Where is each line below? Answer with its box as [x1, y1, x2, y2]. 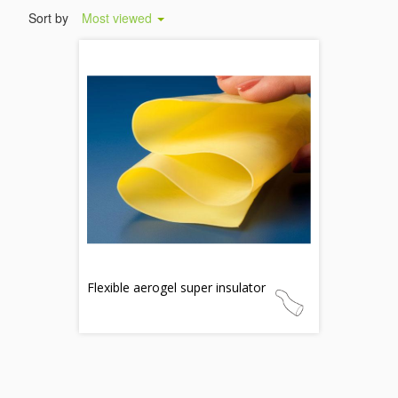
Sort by [28, 9, 69, 27]
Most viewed [82, 9, 156, 27]
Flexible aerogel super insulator [87, 279, 266, 296]
